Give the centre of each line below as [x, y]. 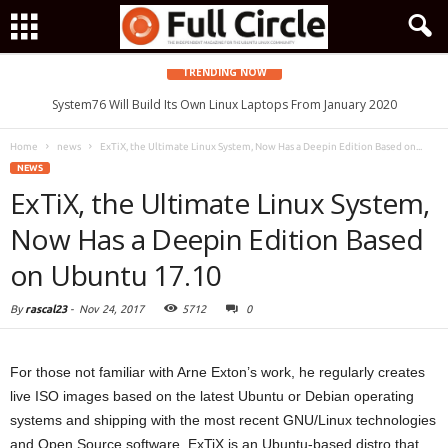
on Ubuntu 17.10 [116, 275]
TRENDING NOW [224, 72]
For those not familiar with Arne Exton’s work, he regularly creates [217, 372]
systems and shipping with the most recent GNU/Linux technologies [223, 420]
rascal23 [46, 309]
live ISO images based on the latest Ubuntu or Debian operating [212, 396]
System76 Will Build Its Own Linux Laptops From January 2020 [224, 104]
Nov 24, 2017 [111, 309]
